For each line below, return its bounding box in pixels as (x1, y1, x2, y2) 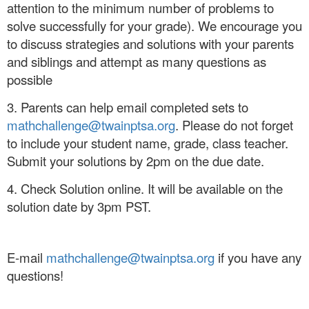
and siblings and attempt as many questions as (7, 52, 266, 71)
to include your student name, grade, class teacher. (7, 134, 288, 152)
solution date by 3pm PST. (7, 197, 151, 216)
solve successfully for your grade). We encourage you (7, 17, 302, 35)
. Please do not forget (175, 116, 293, 134)
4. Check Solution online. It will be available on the (7, 179, 283, 198)
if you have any (215, 248, 301, 267)
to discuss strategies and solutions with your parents (7, 34, 294, 53)
